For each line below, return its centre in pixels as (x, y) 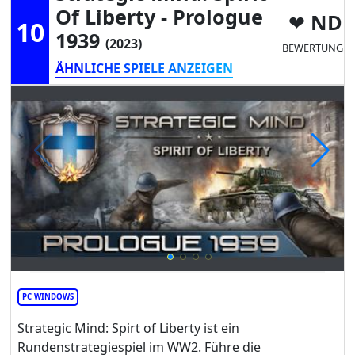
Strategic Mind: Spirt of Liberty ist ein (128, 328)
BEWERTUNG (312, 47)
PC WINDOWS (48, 296)
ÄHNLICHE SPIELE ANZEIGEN (144, 69)
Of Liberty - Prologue (159, 17)
